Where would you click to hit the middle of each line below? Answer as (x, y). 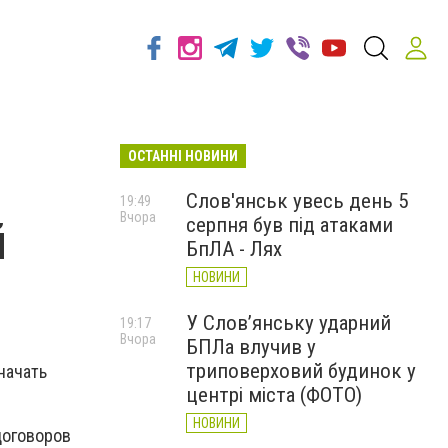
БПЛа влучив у (251, 347)
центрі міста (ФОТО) (274, 395)
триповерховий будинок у (301, 371)
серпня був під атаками (289, 225)
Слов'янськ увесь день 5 (297, 201)
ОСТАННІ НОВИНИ (183, 156)
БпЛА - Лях (234, 249)
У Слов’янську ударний (288, 323)
